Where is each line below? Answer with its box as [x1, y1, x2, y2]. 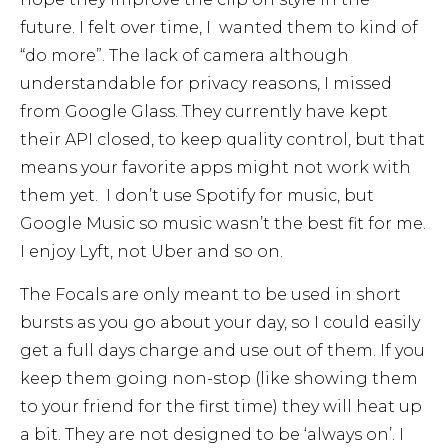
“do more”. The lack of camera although [20, 46, 349, 66]
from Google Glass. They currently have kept [20, 102, 388, 122]
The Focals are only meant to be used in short [20, 284, 401, 304]
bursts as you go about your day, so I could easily [20, 312, 420, 332]
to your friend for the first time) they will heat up [20, 396, 422, 416]
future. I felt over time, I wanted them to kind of [20, 18, 418, 38]
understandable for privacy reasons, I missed [20, 74, 392, 94]
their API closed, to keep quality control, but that [20, 130, 425, 150]
